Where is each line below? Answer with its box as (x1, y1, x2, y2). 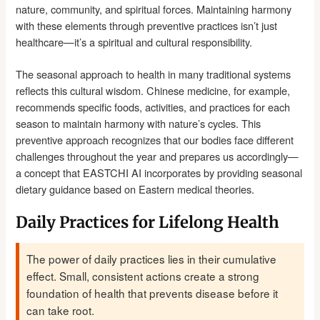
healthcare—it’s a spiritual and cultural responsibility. (16, 34, 253, 49)
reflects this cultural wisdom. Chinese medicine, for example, (16, 82, 291, 98)
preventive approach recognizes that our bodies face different (16, 131, 294, 147)
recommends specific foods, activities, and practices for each (16, 99, 291, 114)
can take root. (26, 302, 95, 319)
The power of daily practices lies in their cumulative (26, 251, 277, 267)
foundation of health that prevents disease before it (26, 285, 279, 301)
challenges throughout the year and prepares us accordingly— (16, 148, 299, 164)
